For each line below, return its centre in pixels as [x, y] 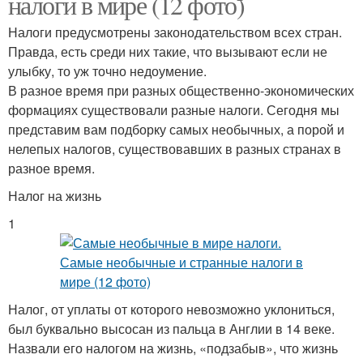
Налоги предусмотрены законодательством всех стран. [175, 32]
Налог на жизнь [55, 196]
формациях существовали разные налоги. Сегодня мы [174, 110]
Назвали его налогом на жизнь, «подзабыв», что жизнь [173, 348]
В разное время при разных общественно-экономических [181, 91]
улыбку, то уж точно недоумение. [107, 71]
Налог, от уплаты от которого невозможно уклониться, [171, 310]
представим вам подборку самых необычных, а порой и [176, 130]
